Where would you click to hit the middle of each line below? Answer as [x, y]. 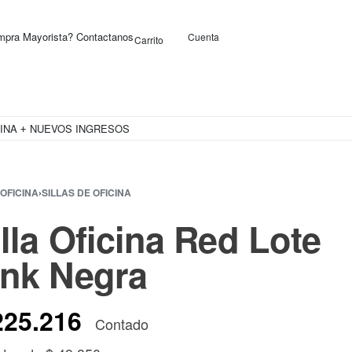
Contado [121, 324]
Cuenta [204, 37]
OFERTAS [302, 130]
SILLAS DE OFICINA [86, 193]
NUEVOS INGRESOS [80, 129]
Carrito [149, 40]
